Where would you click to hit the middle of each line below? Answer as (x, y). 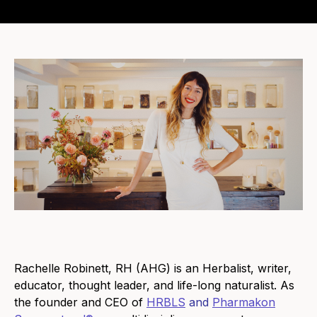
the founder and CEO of (80, 302)
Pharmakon (244, 302)
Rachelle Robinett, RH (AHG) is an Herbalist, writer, (153, 269)
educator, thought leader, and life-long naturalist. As (154, 286)
